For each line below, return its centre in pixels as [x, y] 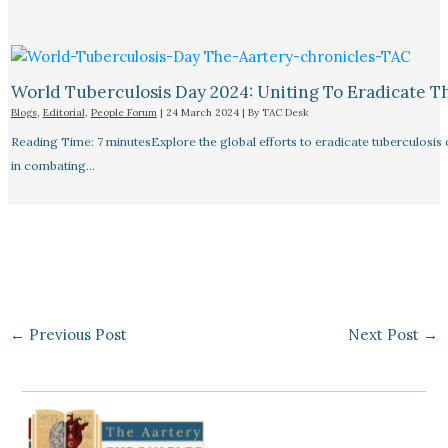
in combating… [52, 166]
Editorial [63, 113]
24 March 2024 [203, 113]
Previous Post [76, 335]
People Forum [123, 113]
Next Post [385, 335]
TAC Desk [285, 113]
